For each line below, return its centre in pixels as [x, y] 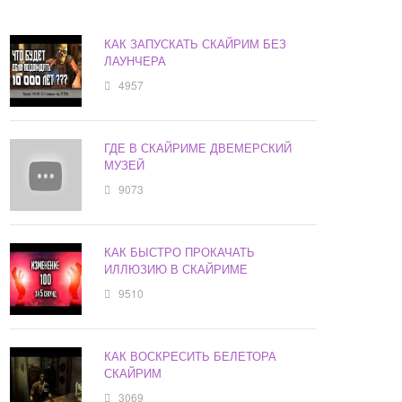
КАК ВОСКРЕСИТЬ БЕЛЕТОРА [191, 356]
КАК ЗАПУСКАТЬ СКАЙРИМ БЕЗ [196, 44]
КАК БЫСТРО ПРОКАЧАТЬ [180, 252]
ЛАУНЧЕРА [135, 61]
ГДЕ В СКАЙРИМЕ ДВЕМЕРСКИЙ [198, 148]
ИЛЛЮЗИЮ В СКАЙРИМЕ [176, 269]
